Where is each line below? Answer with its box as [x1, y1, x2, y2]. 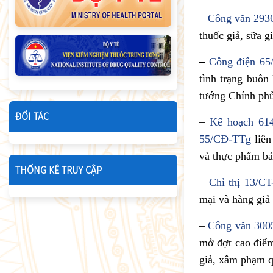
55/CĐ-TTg [199, 133, 251, 146]
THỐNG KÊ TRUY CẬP [15, 164, 102, 176]
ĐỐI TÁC [15, 110, 49, 122]
